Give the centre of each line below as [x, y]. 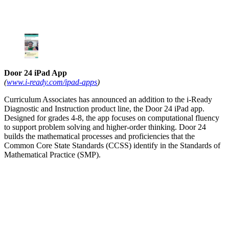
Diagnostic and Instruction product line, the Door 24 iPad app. [104, 109]
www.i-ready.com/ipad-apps [52, 82]
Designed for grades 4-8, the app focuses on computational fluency [112, 118]
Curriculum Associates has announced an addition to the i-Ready [108, 100]
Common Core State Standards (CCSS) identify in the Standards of [112, 146]
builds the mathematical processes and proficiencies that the [99, 136]
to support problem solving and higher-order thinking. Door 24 [105, 127]
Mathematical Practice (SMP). [52, 155]
